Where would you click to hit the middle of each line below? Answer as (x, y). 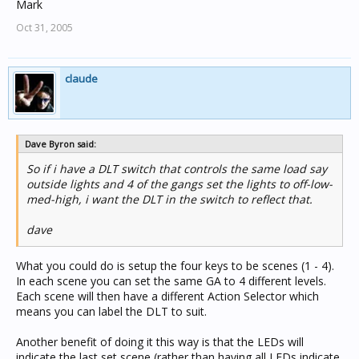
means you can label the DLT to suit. (111, 311)
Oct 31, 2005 (44, 28)
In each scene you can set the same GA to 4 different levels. (171, 281)
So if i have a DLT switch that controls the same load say (177, 169)
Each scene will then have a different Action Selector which (167, 296)
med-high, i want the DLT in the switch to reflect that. (169, 199)
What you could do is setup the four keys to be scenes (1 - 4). (175, 266)
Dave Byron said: (61, 144)
